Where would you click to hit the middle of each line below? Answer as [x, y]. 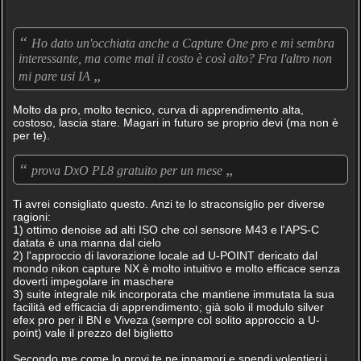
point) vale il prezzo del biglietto [93, 333]
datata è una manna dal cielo [87, 243]
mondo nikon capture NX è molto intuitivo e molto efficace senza [176, 268]
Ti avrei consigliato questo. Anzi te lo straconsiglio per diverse [168, 204]
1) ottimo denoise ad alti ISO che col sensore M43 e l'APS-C [166, 230]
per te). [31, 135]
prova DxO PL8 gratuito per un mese [128, 170]
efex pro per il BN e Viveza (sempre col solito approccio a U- [166, 320]
